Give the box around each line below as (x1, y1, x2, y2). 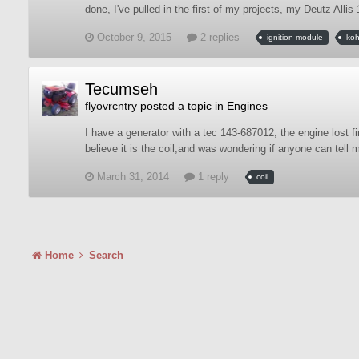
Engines (227, 99, 268, 112)
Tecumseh (85, 80, 158, 98)
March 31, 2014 (97, 171, 169, 183)
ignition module (267, 33, 323, 42)
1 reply (195, 171, 229, 183)
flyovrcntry (85, 99, 137, 112)
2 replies (197, 31, 240, 43)
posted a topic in (137, 99, 227, 112)
